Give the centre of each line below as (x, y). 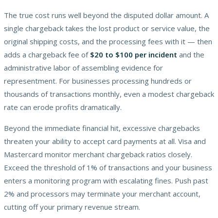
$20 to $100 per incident (134, 54)
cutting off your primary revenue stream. (72, 207)
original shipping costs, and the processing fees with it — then (108, 41)
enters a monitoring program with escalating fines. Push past (106, 180)
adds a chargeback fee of (47, 54)
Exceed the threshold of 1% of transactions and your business (108, 167)
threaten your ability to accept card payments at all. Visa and (105, 141)
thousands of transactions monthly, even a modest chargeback (109, 94)
